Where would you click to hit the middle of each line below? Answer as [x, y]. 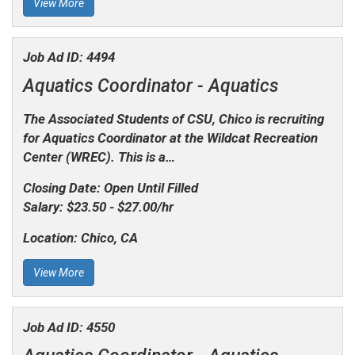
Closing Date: [63, 188]
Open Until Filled [151, 188]
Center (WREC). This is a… [99, 157]
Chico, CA [109, 238]
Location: [52, 238]
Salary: [44, 207]
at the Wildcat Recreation [243, 138]
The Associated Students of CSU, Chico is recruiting [173, 119]
